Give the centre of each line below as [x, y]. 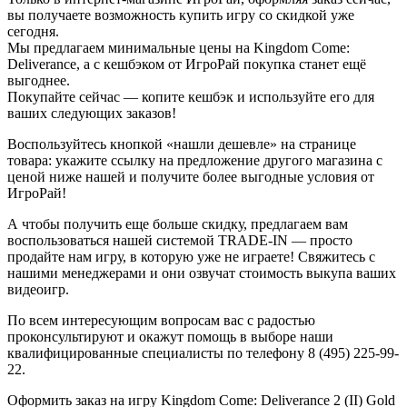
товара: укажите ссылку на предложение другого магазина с [195, 160]
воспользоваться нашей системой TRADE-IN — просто [180, 240]
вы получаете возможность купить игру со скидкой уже [181, 15]
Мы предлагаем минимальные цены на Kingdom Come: [179, 47]
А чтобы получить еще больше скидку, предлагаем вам [178, 223]
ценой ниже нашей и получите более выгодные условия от [191, 176]
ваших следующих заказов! [92, 113]
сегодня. [33, 31]
